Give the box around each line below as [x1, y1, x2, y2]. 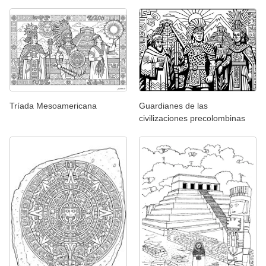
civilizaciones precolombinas [139, 113, 245, 123]
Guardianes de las [139, 101, 208, 111]
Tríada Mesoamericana [9, 101, 97, 111]
